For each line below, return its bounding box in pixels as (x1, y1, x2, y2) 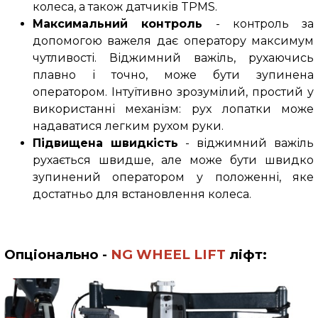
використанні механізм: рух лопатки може (32, 102, 314, 116)
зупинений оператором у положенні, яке (32, 170, 314, 185)
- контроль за (202, 17, 314, 31)
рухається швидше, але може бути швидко (32, 153, 314, 168)
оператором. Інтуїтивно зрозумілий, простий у (32, 85, 314, 99)
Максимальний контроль (32, 17, 203, 31)
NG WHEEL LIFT (110, 246, 226, 263)
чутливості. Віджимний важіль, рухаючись (32, 51, 314, 65)
